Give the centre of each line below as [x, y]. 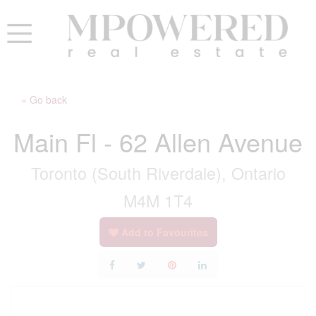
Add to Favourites [164, 232]
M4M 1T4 [158, 201]
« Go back [44, 100]
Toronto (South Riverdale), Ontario [158, 173]
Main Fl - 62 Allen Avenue [158, 142]
